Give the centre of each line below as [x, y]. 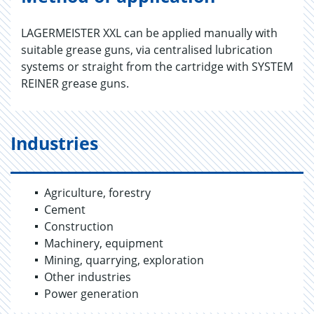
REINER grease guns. [75, 83]
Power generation [91, 294]
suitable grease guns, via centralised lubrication [147, 50]
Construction [79, 226]
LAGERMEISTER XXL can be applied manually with [149, 33]
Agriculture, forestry [97, 193]
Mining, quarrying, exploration [124, 260]
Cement [65, 210]
